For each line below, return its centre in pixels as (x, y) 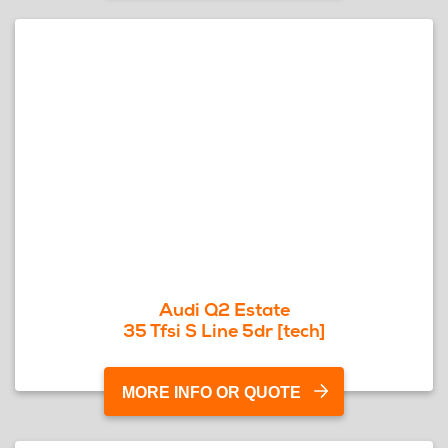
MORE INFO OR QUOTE (211, 392)
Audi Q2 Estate (224, 309)
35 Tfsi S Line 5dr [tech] (224, 330)
